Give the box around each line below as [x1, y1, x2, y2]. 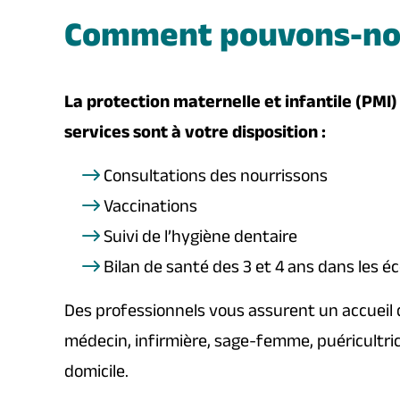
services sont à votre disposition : [64, 120, 326, 150]
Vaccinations [104, 194, 197, 224]
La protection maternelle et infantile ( [64, 89, 362, 120]
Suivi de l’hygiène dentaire [104, 224, 297, 254]
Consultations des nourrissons [104, 163, 328, 194]
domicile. [64, 359, 129, 389]
